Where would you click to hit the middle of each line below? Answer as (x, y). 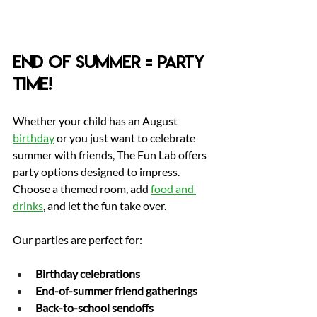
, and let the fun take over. (105, 205)
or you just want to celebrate (126, 137)
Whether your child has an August (96, 120)
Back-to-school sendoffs (94, 307)
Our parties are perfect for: (77, 239)
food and (173, 188)
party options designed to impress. (97, 171)
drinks (28, 205)
